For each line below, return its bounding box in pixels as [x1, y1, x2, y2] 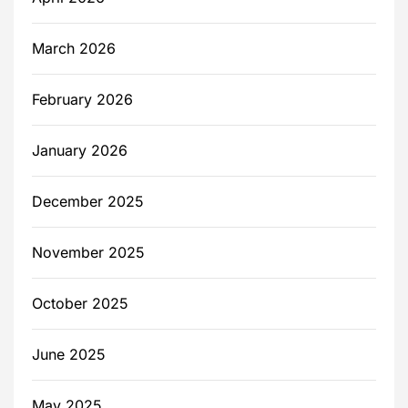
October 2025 [32, 294, 128, 313]
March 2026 [32, 39, 116, 58]
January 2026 [32, 141, 127, 160]
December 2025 [32, 192, 144, 211]
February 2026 [32, 90, 133, 109]
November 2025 [32, 243, 145, 262]
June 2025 [32, 345, 106, 364]
